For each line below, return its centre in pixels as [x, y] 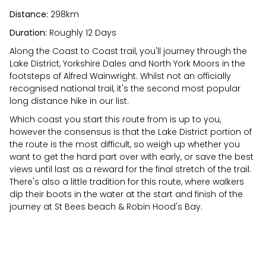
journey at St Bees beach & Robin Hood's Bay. [106, 206]
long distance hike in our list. [69, 101]
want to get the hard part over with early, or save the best [132, 156]
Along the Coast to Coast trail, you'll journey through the [128, 51]
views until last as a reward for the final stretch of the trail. [130, 169]
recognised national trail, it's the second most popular [125, 88]
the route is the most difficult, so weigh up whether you [125, 144]
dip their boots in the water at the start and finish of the [126, 194]
